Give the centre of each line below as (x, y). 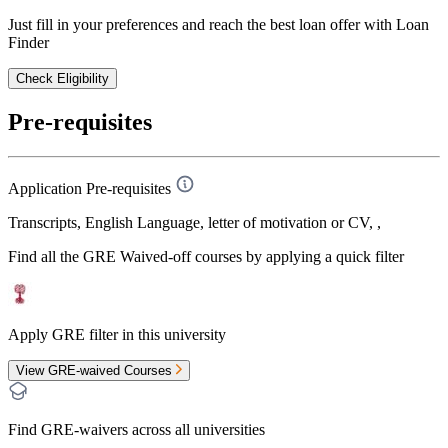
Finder (28, 43)
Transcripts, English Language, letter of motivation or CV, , (194, 223)
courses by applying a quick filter (297, 257)
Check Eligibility (62, 79)
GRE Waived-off (137, 257)
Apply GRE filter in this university (117, 335)
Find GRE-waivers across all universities (136, 430)
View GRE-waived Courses (96, 371)
